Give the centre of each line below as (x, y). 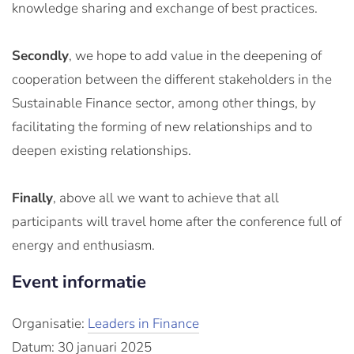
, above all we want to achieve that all (166, 198)
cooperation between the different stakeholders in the (172, 79)
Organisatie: (50, 324)
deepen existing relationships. (102, 151)
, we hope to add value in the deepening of (195, 56)
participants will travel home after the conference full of (177, 222)
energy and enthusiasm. (83, 245)
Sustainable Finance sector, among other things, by (164, 103)
